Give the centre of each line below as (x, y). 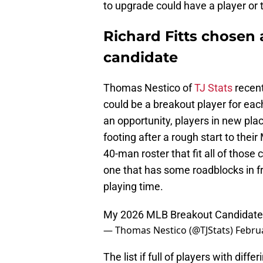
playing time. (133, 187)
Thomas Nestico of (149, 88)
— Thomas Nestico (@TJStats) (169, 230)
